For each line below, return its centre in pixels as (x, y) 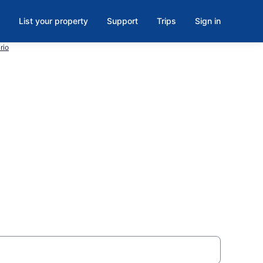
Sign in (208, 21)
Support (122, 21)
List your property (53, 21)
